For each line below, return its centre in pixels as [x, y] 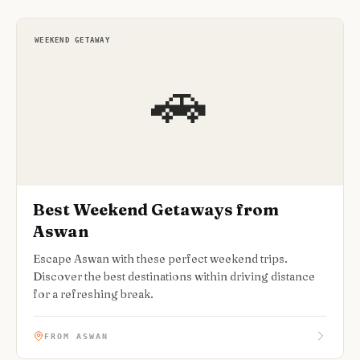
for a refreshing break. [93, 294]
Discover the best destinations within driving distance [174, 276]
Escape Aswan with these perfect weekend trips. [160, 259]
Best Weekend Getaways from [156, 209]
